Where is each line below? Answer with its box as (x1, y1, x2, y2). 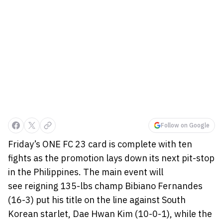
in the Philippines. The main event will (8, 166, 163, 178)
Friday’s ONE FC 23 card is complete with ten (8, 138, 192, 150)
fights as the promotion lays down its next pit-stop (8, 152, 215, 164)
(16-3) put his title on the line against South (8, 194, 186, 206)
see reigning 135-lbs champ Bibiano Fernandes (8, 180, 203, 192)
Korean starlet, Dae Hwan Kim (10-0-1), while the (8, 208, 212, 220)
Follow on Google (161, 121, 210, 129)
